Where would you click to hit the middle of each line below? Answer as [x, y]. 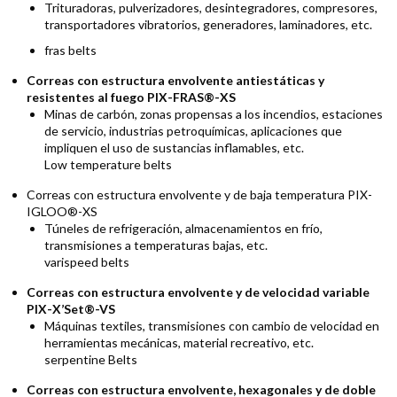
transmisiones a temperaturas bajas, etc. [156, 245]
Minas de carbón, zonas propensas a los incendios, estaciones [214, 114]
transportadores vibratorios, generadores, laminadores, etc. [208, 24]
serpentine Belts [91, 359]
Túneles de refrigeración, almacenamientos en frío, [183, 228]
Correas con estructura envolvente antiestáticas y [175, 80]
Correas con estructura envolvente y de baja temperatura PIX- [199, 195]
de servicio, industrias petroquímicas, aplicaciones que [193, 131]
